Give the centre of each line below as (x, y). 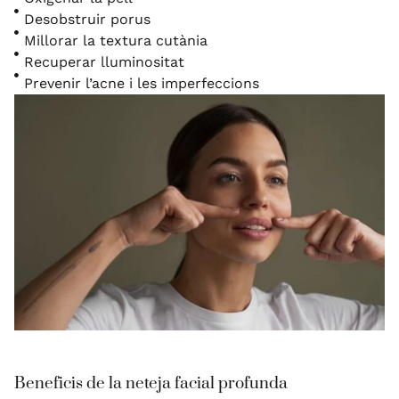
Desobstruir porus (88, 19)
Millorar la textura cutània (116, 40)
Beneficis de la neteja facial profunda (151, 384)
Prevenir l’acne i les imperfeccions (142, 83)
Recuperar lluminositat (105, 61)
